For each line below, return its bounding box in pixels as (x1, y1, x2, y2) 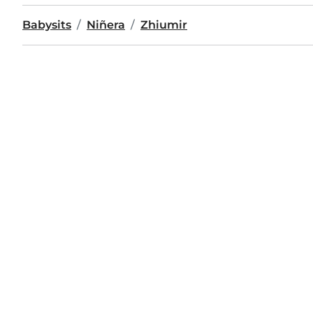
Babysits (22, 18, 71, 31)
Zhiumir (140, 18, 187, 31)
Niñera (87, 18, 125, 31)
